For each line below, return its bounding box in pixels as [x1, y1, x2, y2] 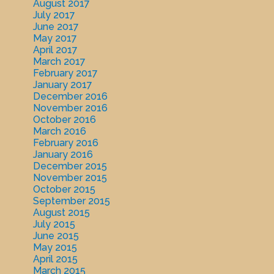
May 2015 [32, 242, 77, 254]
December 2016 [32, 91, 108, 103]
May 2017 [32, 32, 77, 45]
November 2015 [32, 172, 107, 184]
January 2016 [32, 149, 93, 161]
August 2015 [32, 207, 90, 219]
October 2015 [32, 183, 95, 196]
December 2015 [32, 160, 107, 172]
